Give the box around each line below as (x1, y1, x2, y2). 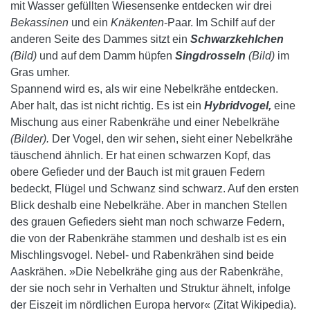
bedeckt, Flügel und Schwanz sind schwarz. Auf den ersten (10, 183, 299, 194)
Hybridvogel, (204, 100, 271, 111)
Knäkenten (111, 17, 164, 28)
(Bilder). (10, 133, 49, 145)
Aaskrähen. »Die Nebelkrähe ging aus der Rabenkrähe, (10, 266, 283, 277)
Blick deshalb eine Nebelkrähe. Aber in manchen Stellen (10, 199, 287, 211)
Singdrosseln (175, 50, 246, 62)
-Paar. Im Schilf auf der (164, 17, 275, 28)
